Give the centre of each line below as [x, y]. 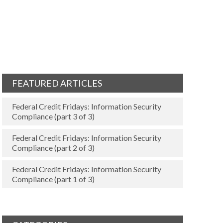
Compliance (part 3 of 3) [53, 116]
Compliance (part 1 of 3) [53, 179]
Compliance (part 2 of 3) [53, 148]
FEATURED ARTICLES [57, 83]
